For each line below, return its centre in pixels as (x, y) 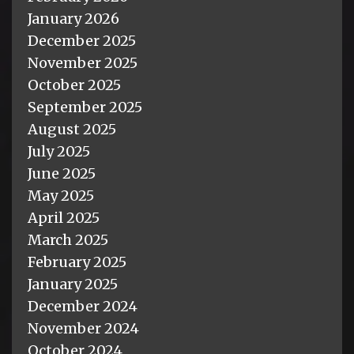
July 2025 (59, 151)
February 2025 (77, 262)
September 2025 (85, 107)
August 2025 (72, 129)
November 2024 (83, 328)
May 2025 (61, 195)
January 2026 (73, 18)
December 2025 (82, 40)
